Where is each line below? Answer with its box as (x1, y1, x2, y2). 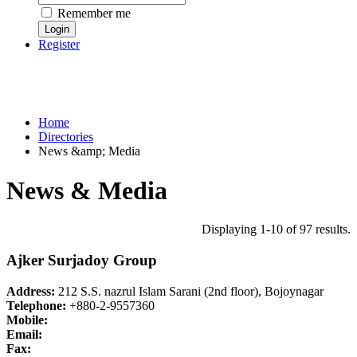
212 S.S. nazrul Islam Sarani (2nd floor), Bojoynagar (55, 284, 324, 298)
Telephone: (6, 298, 66, 312)
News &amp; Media (38, 144, 140, 159)
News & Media (6, 175, 167, 205)
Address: (6, 284, 55, 298)
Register (38, 37, 80, 52)
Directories (38, 130, 93, 144)
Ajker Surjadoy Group (6, 251, 157, 269)
